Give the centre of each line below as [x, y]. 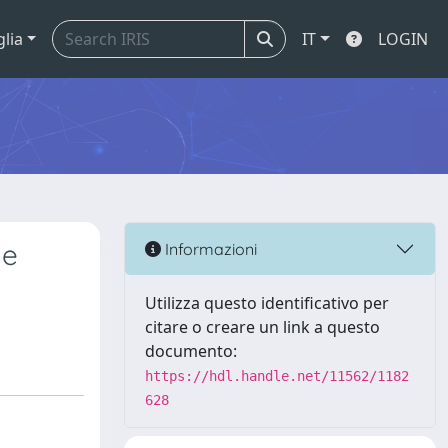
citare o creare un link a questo [262, 327]
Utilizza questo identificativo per [267, 303]
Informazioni [209, 248]
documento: [191, 351]
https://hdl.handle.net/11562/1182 [277, 376]
